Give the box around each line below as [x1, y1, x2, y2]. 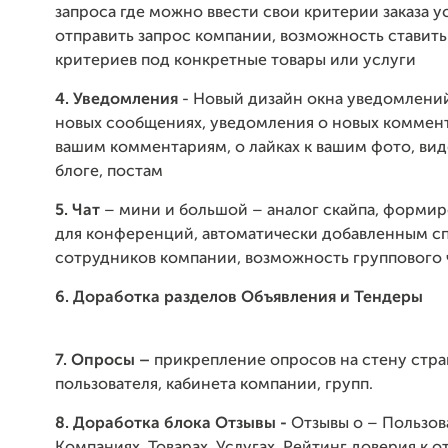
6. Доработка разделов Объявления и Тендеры [55, 290, 427, 306]
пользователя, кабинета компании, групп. [55, 377, 373, 393]
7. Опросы [55, 353, 139, 369]
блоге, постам [55, 164, 163, 180]
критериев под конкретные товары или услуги [55, 53, 416, 69]
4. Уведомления [55, 92, 178, 108]
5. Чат [55, 203, 100, 219]
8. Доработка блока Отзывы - [55, 416, 291, 432]
